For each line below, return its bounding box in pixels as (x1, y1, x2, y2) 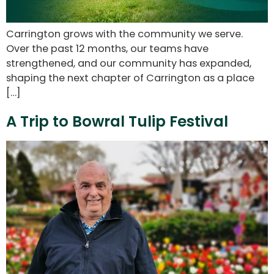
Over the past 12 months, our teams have (6, 41, 209, 56)
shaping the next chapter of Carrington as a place (6, 70, 254, 85)
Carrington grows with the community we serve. (6, 26, 243, 41)
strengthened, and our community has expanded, (6, 56, 251, 70)
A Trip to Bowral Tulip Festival (6, 111, 228, 131)
